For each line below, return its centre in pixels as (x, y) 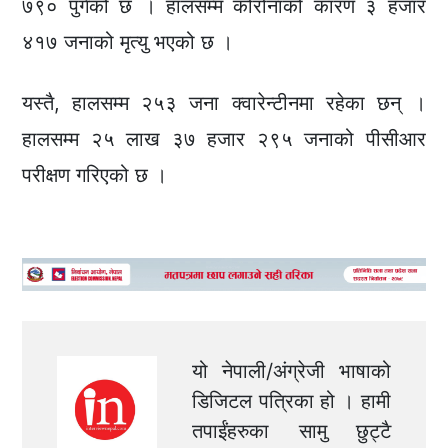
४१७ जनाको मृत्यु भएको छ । (128, 42)
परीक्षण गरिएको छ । (95, 175)
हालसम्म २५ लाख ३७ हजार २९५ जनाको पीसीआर (224, 139)
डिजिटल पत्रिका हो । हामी (291, 401)
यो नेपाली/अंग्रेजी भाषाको (291, 371)
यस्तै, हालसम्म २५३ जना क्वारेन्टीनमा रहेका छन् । (224, 103)
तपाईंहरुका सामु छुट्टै (291, 431)
